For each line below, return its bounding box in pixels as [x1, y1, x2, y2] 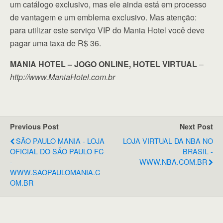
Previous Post [10, 121, 59, 132]
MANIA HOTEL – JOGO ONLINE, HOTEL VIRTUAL [10, 58, 197, 70]
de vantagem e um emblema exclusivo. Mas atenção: [10, 11, 197, 23]
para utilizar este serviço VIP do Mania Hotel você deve [10, 24, 205, 36]
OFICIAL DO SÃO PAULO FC [10, 146, 104, 157]
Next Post [180, 121, 213, 132]
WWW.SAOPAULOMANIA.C [10, 167, 100, 178]
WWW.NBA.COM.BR [139, 156, 207, 167]
